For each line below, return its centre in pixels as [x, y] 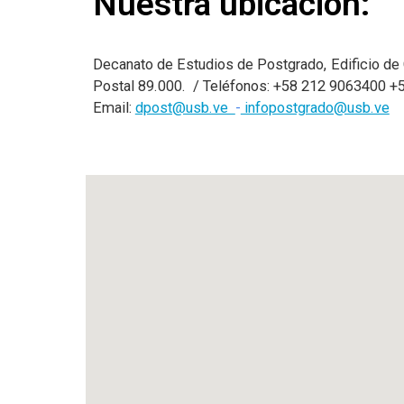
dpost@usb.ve [185, 108]
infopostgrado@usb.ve [315, 108]
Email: [114, 108]
